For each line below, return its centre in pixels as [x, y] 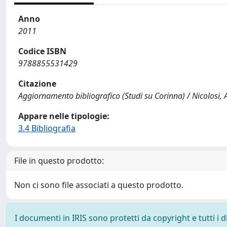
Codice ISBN [42, 51]
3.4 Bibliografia [47, 128]
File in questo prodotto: [59, 160]
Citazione [37, 83]
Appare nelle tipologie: [64, 116]
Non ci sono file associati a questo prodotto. [99, 185]
